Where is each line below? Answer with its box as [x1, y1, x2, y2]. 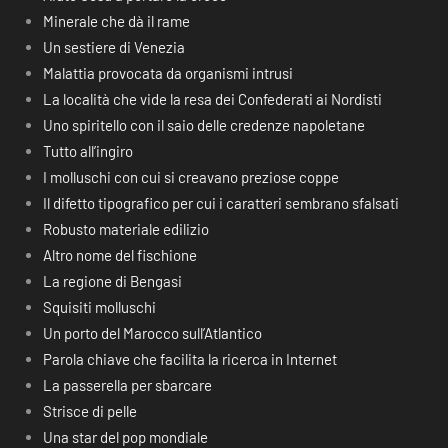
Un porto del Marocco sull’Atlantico [42, 324, 262, 342]
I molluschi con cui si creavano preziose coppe [42, 168, 339, 186]
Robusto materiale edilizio [42, 220, 209, 238]
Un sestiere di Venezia [42, 38, 185, 56]
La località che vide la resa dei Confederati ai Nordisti [42, 90, 382, 108]
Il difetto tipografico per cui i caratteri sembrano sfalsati [42, 194, 399, 212]
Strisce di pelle [42, 402, 137, 420]
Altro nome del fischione [42, 246, 197, 264]
